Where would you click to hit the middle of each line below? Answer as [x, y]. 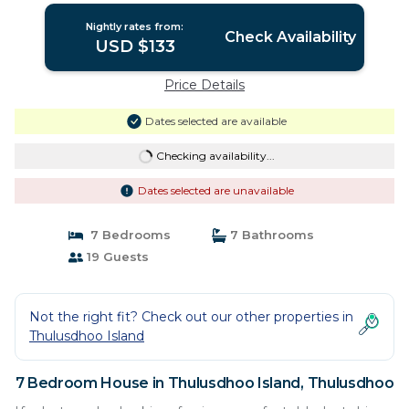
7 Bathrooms [270, 235]
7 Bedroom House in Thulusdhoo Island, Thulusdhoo [204, 383]
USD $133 [135, 47]
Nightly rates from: [135, 26]
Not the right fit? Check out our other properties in [191, 317]
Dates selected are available [215, 121]
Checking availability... [215, 156]
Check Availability [290, 37]
